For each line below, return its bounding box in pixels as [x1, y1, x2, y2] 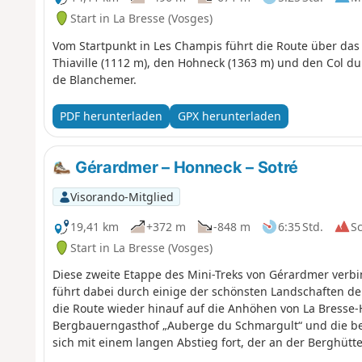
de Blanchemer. [52, 71, 137, 87]
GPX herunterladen [177, 108, 281, 124]
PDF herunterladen [59, 108, 162, 124]
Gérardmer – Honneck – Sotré [71, 157, 299, 177]
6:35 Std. [277, 218, 323, 234]
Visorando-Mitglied [69, 188, 174, 204]
